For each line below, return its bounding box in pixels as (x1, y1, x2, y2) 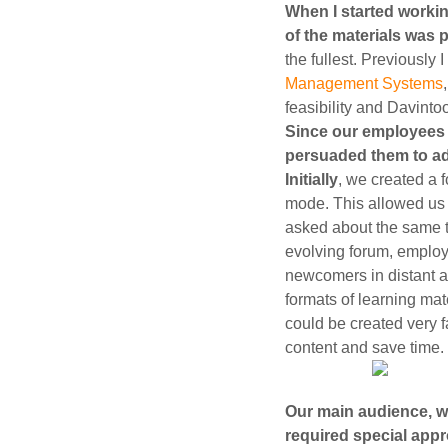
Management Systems (285, 75, 443, 93)
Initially (285, 171, 338, 189)
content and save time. (285, 339, 444, 357)
